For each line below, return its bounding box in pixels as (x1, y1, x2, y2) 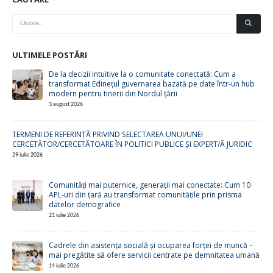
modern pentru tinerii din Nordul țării (49, 88, 177, 99)
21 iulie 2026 (49, 211, 79, 219)
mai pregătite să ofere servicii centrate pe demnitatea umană (49, 249, 260, 260)
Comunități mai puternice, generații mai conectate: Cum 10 (49, 179, 250, 190)
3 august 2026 (49, 101, 83, 108)
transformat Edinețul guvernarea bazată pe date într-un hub (49, 78, 255, 89)
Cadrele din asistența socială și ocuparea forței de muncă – (49, 239, 253, 250)
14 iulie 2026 (49, 262, 79, 269)
